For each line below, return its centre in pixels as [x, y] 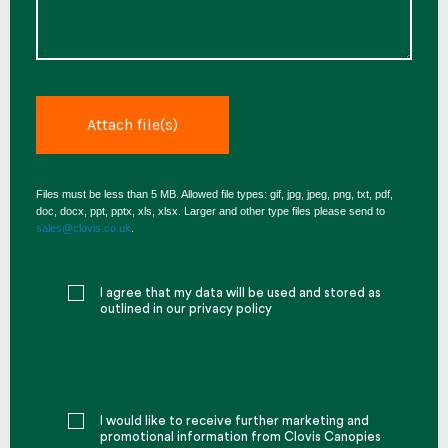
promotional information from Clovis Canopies [240, 436]
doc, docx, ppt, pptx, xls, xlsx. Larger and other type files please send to [210, 211]
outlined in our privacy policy [186, 308]
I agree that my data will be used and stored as [240, 292]
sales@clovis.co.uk [83, 228]
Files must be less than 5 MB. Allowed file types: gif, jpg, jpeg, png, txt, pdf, [214, 194]
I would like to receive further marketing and [234, 420]
